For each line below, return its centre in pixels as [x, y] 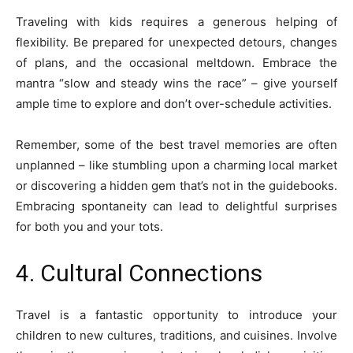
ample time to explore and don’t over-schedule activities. [174, 104]
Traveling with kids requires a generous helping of [176, 22]
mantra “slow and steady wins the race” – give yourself [176, 84]
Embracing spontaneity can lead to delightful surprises [176, 206]
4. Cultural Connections [139, 273]
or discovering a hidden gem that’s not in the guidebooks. [176, 186]
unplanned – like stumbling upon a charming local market [176, 165]
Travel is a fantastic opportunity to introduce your [176, 315]
